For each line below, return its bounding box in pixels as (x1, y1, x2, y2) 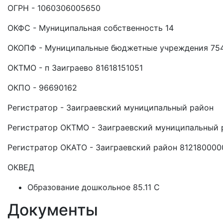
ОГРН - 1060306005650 (7, 3, 101, 13)
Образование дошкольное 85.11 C (27, 182, 160, 192)
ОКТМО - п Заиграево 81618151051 (7, 63, 143, 73)
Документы (7, 200, 98, 220)
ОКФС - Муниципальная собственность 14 (7, 23, 174, 33)
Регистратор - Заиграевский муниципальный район (7, 103, 214, 112)
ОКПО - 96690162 (7, 83, 77, 93)
